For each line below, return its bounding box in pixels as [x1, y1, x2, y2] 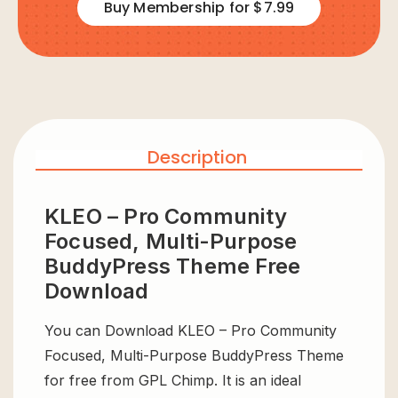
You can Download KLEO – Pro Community [44, 321, 337, 339]
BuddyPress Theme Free [44, 252, 301, 279]
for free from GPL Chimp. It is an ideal [44, 370, 301, 389]
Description [147, 144, 247, 170]
